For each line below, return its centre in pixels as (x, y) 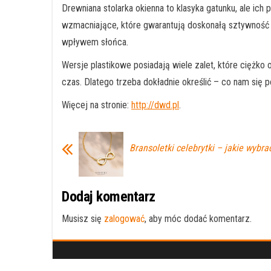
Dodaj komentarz (109, 197)
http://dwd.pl (155, 105)
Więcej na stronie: (96, 105)
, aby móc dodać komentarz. (198, 219)
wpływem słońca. (95, 42)
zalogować (124, 219)
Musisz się (83, 219)
